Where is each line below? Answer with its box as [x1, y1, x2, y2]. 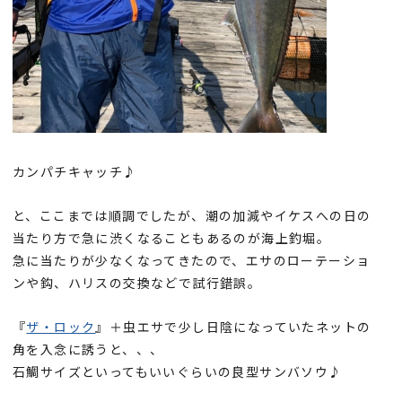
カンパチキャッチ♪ [13, 162, 137, 180]
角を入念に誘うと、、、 [13, 339, 164, 358]
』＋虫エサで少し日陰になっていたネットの [95, 317, 371, 336]
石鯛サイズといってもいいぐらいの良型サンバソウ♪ [13, 362, 343, 380]
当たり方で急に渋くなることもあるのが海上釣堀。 [13, 228, 331, 247]
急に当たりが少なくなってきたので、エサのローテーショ [13, 250, 371, 269]
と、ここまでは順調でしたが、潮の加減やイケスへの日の [13, 205, 371, 224]
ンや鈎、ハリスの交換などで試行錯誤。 [13, 273, 262, 292]
